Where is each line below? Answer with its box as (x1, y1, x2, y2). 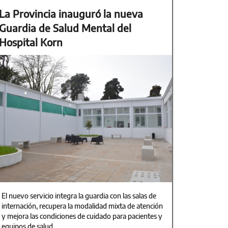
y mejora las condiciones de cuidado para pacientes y (2, 212, 162, 220)
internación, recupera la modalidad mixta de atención (2, 202, 163, 210)
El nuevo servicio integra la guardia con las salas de (2, 191, 156, 200)
